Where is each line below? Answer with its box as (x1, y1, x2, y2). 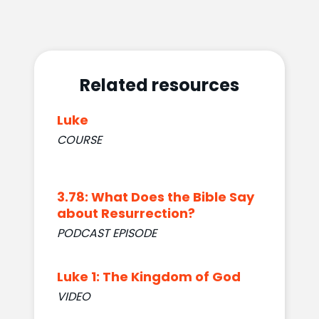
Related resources (79, 73, 239, 97)
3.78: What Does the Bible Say (56, 187, 254, 206)
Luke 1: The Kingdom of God (56, 267, 241, 286)
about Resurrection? (56, 204, 195, 222)
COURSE (56, 131, 102, 148)
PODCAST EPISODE (56, 224, 157, 241)
